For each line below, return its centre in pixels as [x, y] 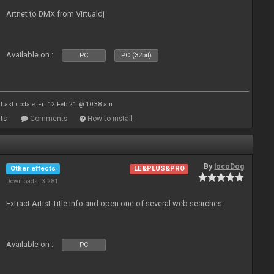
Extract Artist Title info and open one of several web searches [114, 203]
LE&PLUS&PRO [159, 169]
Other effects [33, 168]
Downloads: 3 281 [32, 181]
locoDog [229, 166]
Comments [49, 119]
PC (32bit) [137, 55]
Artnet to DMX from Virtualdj [56, 14]
